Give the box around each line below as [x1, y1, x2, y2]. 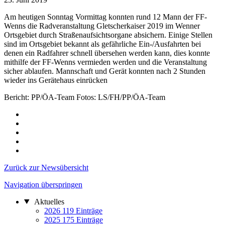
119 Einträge [62, 206, 102, 215]
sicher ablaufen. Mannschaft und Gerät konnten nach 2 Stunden [4, 66, 205, 75]
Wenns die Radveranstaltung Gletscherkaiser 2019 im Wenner [4, 21, 200, 30]
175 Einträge [62, 215, 103, 224]
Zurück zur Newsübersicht [4, 163, 88, 172]
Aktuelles [32, 197, 64, 206]
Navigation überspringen [4, 180, 82, 189]
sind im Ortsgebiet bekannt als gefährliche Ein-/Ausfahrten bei [4, 39, 201, 48]
